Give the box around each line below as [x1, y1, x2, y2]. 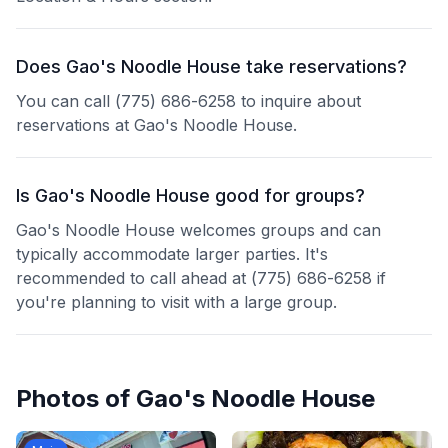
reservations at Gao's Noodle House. [16, 115, 297, 135]
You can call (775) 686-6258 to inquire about [16, 91, 361, 111]
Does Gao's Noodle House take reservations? [16, 56, 407, 77]
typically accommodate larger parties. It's [16, 244, 328, 264]
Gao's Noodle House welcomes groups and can [16, 220, 381, 240]
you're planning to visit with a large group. [16, 292, 337, 312]
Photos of [16, 384, 136, 413]
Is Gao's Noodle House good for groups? [16, 185, 365, 206]
